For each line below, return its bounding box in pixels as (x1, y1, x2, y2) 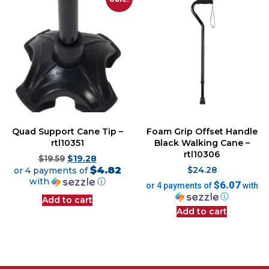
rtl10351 (50, 137, 84, 148)
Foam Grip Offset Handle (146, 125, 258, 137)
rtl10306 (184, 148, 220, 160)
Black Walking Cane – (154, 137, 250, 148)
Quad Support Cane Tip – (11, 125, 123, 137)
